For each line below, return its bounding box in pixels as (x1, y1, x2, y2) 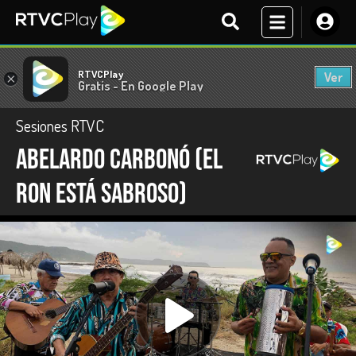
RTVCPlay (78, 67, 123, 80)
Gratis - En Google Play (78, 77, 203, 94)
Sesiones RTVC (16, 115, 104, 136)
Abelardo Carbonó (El (16, 143, 222, 177)
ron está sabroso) (16, 177, 187, 211)
